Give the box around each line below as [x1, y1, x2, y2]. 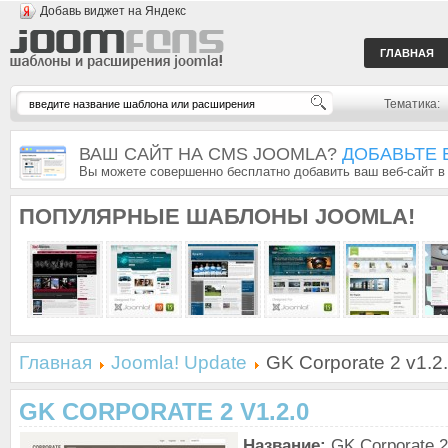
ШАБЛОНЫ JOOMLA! [180, 204, 415, 229]
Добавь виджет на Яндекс [40, 4, 186, 18]
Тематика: [384, 97, 440, 111]
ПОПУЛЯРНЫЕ [19, 204, 180, 229]
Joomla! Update [111, 352, 247, 373]
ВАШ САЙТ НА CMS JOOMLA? [79, 144, 342, 164]
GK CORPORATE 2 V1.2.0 [19, 398, 309, 425]
